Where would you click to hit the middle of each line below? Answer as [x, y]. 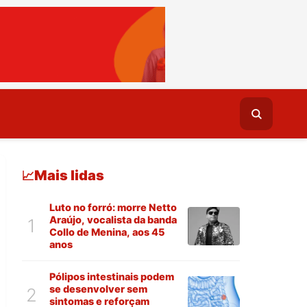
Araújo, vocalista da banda [113, 220]
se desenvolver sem [98, 289]
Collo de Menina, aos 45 [107, 232]
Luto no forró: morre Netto [113, 208]
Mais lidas [69, 175]
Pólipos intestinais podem [112, 277]
